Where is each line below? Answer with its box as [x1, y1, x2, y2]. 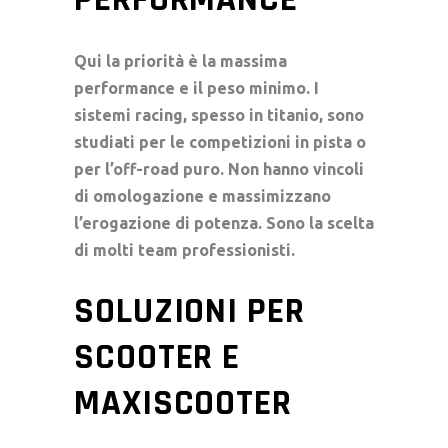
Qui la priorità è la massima [74, 51, 287, 70]
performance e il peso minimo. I [74, 78, 319, 97]
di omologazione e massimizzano [74, 186, 331, 205]
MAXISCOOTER [74, 380, 292, 426]
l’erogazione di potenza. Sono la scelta [74, 213, 374, 232]
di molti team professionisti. [74, 240, 295, 259]
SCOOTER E [74, 334, 241, 380]
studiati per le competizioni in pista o [74, 132, 366, 151]
